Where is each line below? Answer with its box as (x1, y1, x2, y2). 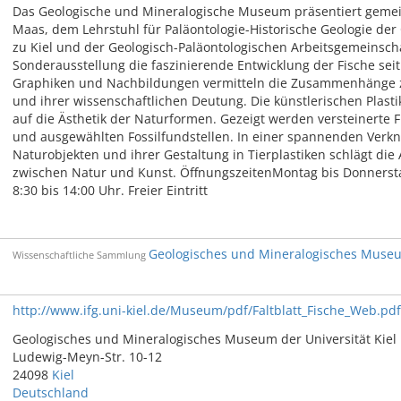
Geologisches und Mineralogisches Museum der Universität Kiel (12, 330, 397, 347)
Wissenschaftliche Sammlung (12, 248, 146, 261)
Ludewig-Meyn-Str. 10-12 (12, 348, 162, 365)
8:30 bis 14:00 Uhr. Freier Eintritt (12, 182, 208, 199)
